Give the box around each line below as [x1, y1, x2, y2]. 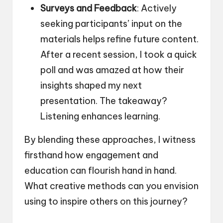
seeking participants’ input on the [40, 17, 182, 29]
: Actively [137, 2, 177, 14]
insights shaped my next [40, 79, 142, 91]
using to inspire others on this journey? [24, 195, 188, 207]
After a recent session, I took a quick [40, 48, 197, 60]
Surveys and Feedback [40, 2, 137, 14]
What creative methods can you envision [24, 180, 199, 192]
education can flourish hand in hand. [24, 164, 177, 176]
